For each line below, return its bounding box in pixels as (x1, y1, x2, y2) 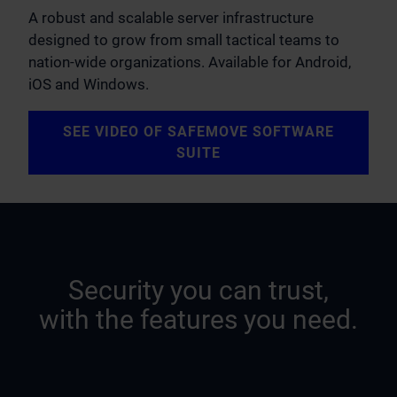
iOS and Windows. (28, 75, 156, 94)
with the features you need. (39, 304, 358, 336)
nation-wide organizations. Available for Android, (28, 53, 351, 72)
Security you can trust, (68, 275, 329, 307)
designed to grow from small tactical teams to (28, 31, 339, 50)
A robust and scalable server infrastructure (28, 9, 314, 27)
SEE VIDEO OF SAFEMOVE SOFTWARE (63, 123, 334, 141)
